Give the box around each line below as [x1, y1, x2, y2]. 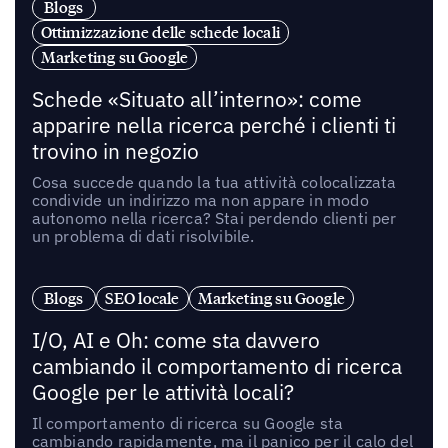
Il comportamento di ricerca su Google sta [31, 412, 344, 433]
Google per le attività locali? [31, 378, 294, 406]
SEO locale [104, 287, 180, 308]
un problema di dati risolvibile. [31, 225, 255, 246]
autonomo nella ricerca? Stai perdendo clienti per [31, 207, 397, 228]
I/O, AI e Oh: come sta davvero [31, 326, 320, 354]
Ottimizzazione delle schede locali [40, 21, 280, 42]
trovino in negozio [31, 137, 199, 165]
